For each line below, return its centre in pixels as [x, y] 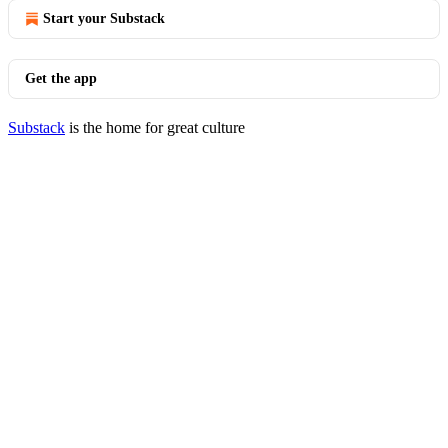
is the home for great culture [155, 127]
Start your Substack [104, 18]
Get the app [61, 78]
